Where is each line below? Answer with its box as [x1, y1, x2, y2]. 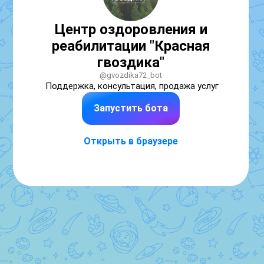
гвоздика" [97, 54, 164, 71]
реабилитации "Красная [51, 38, 210, 54]
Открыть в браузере [84, 136, 178, 147]
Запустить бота [94, 103, 168, 114]
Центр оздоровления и [54, 21, 207, 38]
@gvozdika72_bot [100, 71, 162, 80]
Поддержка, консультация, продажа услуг [45, 81, 219, 91]
